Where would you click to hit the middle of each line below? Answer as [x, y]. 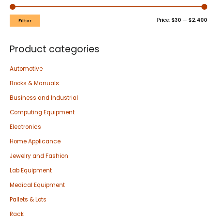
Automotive [26, 69]
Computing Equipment [42, 113]
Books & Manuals [34, 84]
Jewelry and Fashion [39, 156]
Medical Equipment [37, 185]
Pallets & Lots [28, 199]
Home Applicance [35, 141]
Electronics [25, 127]
